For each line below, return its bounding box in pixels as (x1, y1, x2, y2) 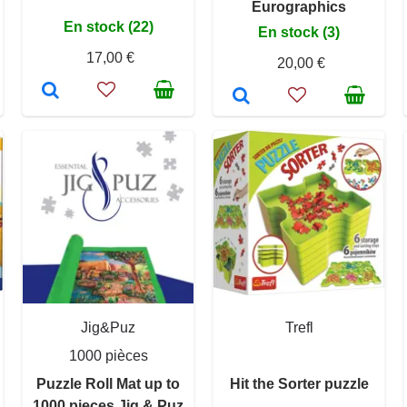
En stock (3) (258, 25, 340, 41)
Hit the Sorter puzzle (229, 376, 369, 392)
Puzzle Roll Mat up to (36, 376, 180, 392)
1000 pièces (68, 348, 148, 364)
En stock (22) (63, 19, 154, 35)
